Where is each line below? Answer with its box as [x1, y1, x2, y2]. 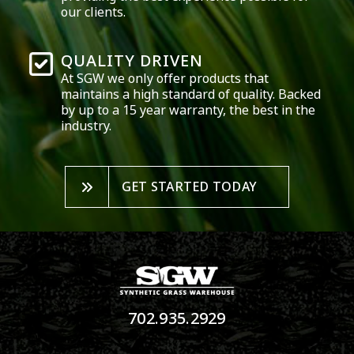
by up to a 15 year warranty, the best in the [61, 101, 316, 120]
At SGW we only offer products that [61, 70, 269, 88]
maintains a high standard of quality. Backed [61, 85, 322, 104]
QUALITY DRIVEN [61, 50, 204, 73]
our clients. [61, 3, 126, 22]
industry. [61, 117, 112, 136]
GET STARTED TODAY [121, 178, 258, 197]
